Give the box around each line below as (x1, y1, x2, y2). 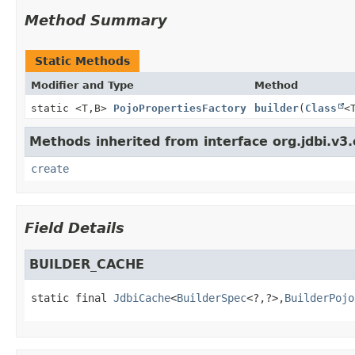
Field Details (25, 219, 124, 236)
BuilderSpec (177, 291, 246, 304)
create (31, 162, 69, 175)
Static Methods (35, 54, 130, 67)
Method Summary (25, 11, 167, 29)
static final (31, 291, 107, 304)
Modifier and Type (31, 78, 134, 91)
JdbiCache (113, 291, 170, 304)
